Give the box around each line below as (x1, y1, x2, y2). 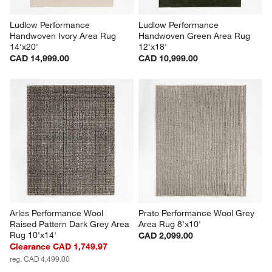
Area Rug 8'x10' (138, 218, 201, 229)
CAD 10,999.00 (138, 52, 198, 64)
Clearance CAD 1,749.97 (10, 240, 108, 252)
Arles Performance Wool (10, 207, 106, 219)
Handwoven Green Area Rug (138, 30, 253, 41)
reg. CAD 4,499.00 (10, 253, 70, 263)
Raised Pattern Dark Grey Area (10, 218, 132, 229)
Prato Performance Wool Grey (138, 207, 257, 219)
